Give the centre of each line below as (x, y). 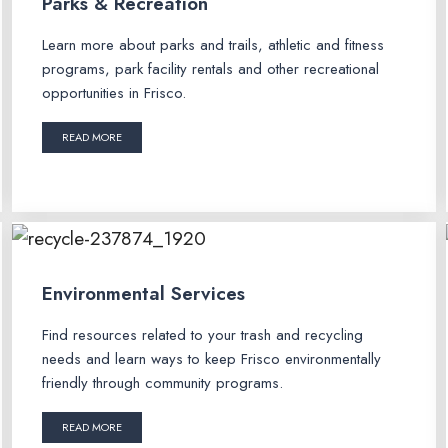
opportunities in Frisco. (113, 93)
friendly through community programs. (162, 382)
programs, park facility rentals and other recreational (210, 69)
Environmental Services (143, 293)
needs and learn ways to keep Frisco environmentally (211, 358)
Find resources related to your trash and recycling (202, 334)
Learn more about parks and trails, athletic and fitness (212, 45)
